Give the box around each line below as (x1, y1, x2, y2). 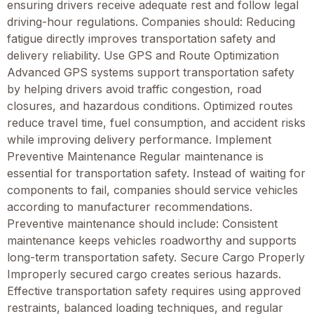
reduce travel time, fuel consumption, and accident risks (7, 116, 306, 130)
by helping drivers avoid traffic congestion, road (7, 82, 261, 97)
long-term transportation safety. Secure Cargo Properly (7, 250, 305, 265)
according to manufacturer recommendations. (7, 200, 252, 214)
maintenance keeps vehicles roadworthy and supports (7, 233, 296, 248)
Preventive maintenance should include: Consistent (7, 217, 278, 231)
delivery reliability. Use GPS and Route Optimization (7, 48, 279, 63)
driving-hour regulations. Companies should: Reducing (7, 15, 295, 29)
